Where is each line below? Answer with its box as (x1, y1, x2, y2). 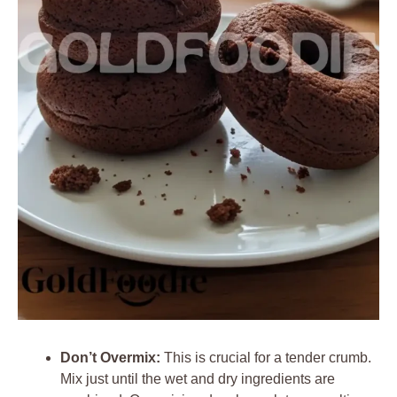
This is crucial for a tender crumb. (160, 349, 371, 365)
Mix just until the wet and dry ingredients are (60, 370, 335, 386)
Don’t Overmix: (60, 349, 160, 365)
